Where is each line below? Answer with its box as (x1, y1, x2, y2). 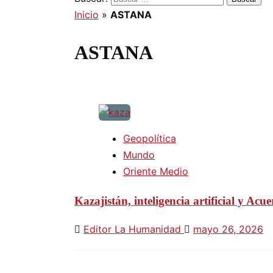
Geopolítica (123, 132, 176, 144)
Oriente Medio (123, 165, 188, 177)
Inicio (74, 9, 99, 21)
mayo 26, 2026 (193, 223, 263, 236)
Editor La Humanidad (83, 223, 184, 236)
